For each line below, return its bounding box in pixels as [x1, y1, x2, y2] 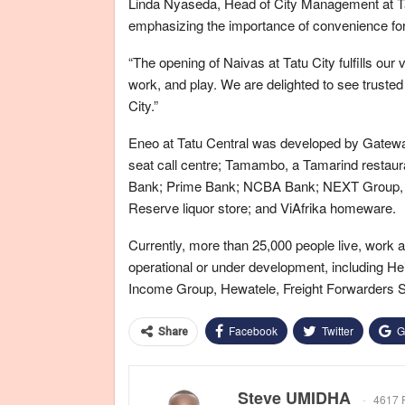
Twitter [322, 322, 353, 338]
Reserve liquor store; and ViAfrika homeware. [128, 197, 396, 217]
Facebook [229, 322, 278, 338]
